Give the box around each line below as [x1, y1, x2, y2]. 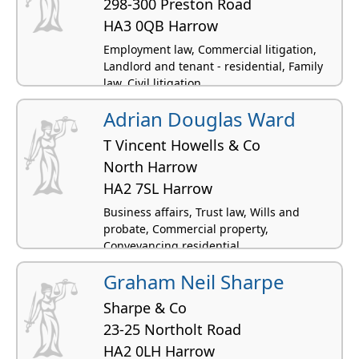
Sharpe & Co [103, 297, 187, 317]
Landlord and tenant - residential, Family [103, 58, 323, 74]
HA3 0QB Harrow [103, 15, 218, 35]
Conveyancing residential [103, 237, 240, 253]
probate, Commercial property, [103, 220, 268, 236]
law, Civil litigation [103, 75, 201, 91]
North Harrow [103, 156, 197, 176]
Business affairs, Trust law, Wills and [103, 204, 300, 220]
